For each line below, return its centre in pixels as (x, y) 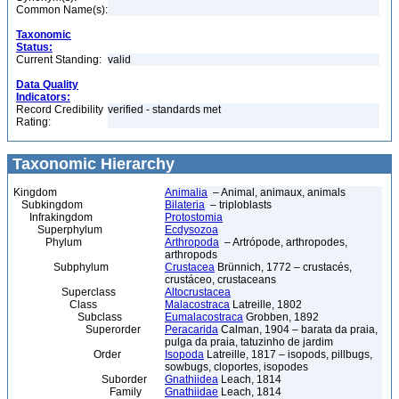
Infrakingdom (53, 217)
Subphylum (61, 267)
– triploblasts (238, 205)
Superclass (65, 292)
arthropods (191, 255)
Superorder (77, 330)
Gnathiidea (191, 379)
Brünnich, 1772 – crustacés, (283, 267)
